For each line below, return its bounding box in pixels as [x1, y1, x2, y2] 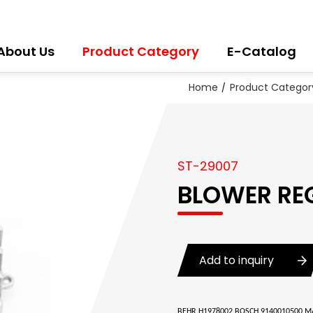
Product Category [82, 43, 199, 60]
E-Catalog [226, 43, 296, 60]
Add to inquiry [199, 252, 277, 268]
